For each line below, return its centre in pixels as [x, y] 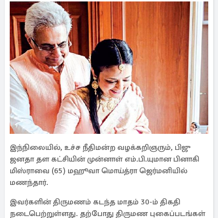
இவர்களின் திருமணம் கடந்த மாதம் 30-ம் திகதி [95, 202]
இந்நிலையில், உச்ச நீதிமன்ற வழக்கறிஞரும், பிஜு [100, 147]
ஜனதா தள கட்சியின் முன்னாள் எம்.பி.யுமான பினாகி [105, 159]
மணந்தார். [29, 182]
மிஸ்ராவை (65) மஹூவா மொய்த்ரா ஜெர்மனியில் [99, 171]
